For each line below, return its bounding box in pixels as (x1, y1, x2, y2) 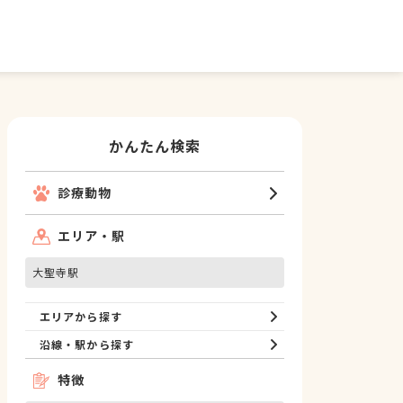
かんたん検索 (108, 135, 201, 157)
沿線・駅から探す (40, 336, 134, 352)
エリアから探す (40, 309, 122, 324)
